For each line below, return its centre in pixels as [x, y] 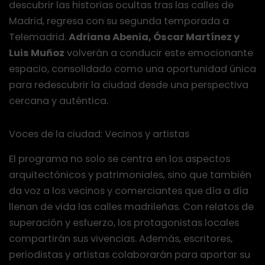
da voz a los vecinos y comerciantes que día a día [129, 190]
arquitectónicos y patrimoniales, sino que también [130, 174]
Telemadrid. [39, 37]
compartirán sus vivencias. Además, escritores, [121, 238]
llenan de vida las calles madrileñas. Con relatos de [131, 206]
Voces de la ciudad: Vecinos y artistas [99, 134]
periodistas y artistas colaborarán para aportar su [130, 254]
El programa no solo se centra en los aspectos [119, 159]
